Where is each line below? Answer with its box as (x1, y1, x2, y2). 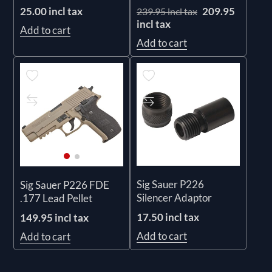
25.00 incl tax (20, 4, 83, 18)
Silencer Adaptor (137, 191, 212, 205)
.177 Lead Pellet (20, 191, 93, 205)
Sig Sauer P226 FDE (20, 178, 110, 191)
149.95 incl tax (20, 211, 89, 224)
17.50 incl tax (137, 211, 199, 224)
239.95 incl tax (137, 5, 197, 17)
